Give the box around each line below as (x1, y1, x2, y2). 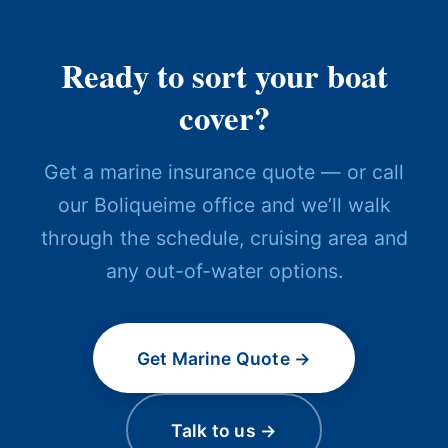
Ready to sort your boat (60, 51, 388, 100)
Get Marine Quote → (136, 347, 312, 369)
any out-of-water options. (105, 258, 343, 283)
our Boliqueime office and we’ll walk (57, 192, 391, 217)
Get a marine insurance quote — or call (44, 159, 404, 184)
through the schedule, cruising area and (40, 225, 408, 250)
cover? (178, 93, 270, 142)
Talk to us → (170, 419, 278, 441)
